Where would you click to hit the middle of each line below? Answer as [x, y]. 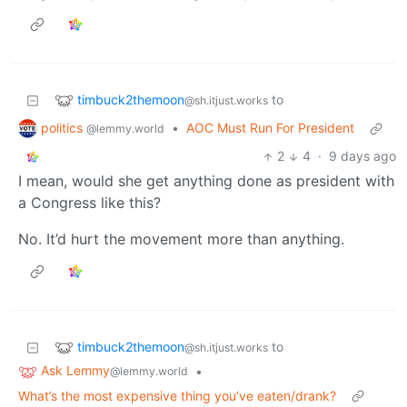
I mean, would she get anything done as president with [206, 181]
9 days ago [362, 156]
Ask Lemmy [75, 371]
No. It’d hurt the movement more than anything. [181, 239]
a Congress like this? [89, 203]
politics [64, 127]
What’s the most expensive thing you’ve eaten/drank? [177, 396]
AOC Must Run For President [270, 128]
